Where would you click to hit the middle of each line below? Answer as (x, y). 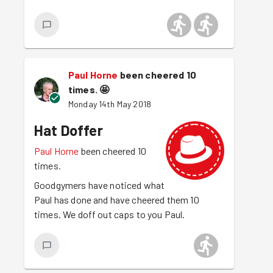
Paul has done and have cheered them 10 (117, 200)
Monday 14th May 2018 (110, 104)
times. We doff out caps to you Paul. (110, 214)
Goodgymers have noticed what (100, 185)
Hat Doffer (69, 130)
